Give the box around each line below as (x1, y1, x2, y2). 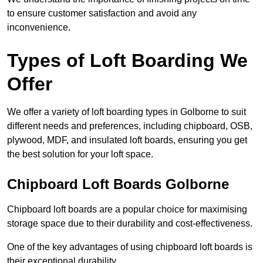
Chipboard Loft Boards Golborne (7, 176, 229, 193)
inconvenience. (7, 22, 70, 33)
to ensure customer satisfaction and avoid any (7, 8, 197, 19)
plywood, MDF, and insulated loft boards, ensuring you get (7, 135, 247, 146)
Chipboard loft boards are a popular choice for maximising (7, 204, 247, 215)
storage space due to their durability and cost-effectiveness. (7, 218, 252, 229)
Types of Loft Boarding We (7, 50, 248, 72)
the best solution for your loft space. (7, 149, 153, 160)
